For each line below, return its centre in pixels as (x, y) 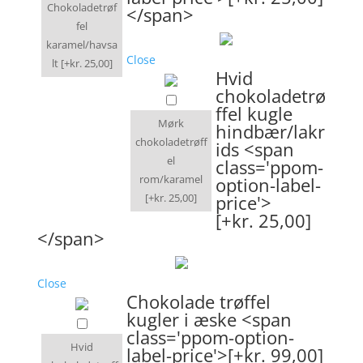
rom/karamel (171, 179)
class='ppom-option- (210, 337)
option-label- (268, 184)
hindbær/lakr (270, 131)
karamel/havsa (82, 44)
